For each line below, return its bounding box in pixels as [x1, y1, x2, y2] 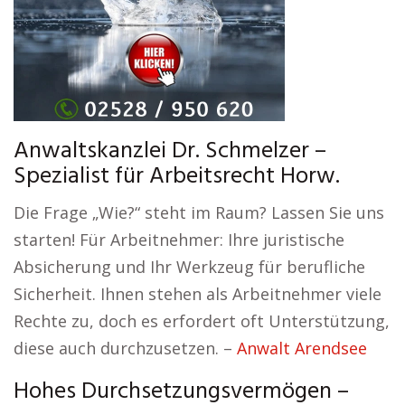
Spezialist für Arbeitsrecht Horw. [14, 158, 340, 195]
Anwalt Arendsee [237, 337, 367, 359]
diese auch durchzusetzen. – [14, 337, 237, 359]
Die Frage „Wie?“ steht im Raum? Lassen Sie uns [14, 202, 384, 223]
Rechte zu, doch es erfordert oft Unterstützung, [14, 310, 390, 332]
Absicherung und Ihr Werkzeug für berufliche [14, 256, 365, 278]
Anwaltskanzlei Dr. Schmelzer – [14, 133, 326, 170]
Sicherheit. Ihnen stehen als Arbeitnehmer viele [14, 283, 381, 305]
